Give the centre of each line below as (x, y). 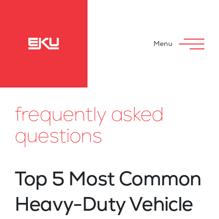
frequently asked (89, 114)
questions (58, 136)
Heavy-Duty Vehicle (104, 204)
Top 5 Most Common (108, 179)
